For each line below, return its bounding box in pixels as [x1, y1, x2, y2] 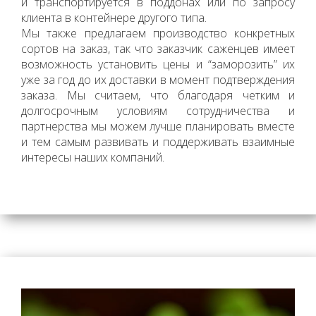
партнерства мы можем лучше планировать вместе [21, 118, 295, 134]
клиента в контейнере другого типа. [21, 9, 207, 25]
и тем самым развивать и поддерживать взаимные [21, 133, 295, 150]
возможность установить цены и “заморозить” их [21, 56, 295, 72]
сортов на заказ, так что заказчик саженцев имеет [21, 40, 295, 56]
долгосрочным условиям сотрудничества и [21, 102, 295, 119]
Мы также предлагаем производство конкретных [21, 25, 295, 41]
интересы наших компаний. [21, 149, 164, 165]
